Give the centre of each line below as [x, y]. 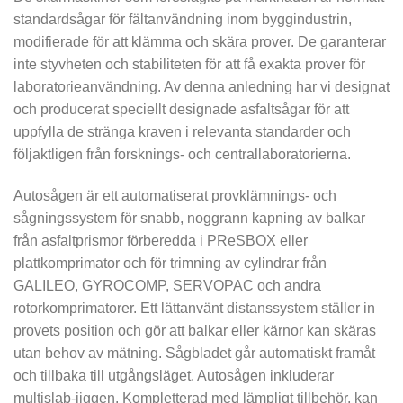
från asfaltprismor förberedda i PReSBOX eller [161, 240]
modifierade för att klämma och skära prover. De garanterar [200, 41]
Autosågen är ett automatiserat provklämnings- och [175, 195]
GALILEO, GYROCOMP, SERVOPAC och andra [167, 285]
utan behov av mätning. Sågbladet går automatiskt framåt [194, 353]
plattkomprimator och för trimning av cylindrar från [170, 263]
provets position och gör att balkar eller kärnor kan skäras [195, 330]
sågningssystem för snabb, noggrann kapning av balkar [189, 218]
